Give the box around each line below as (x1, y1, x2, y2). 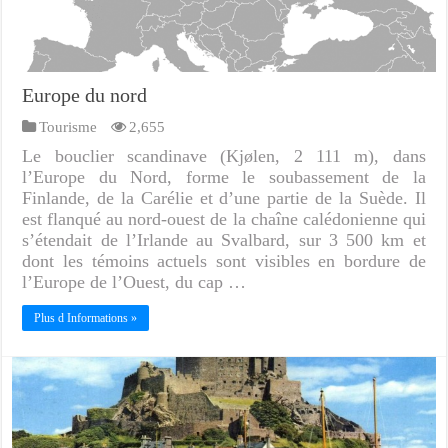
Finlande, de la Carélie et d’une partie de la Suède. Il (22, 187, 426, 208)
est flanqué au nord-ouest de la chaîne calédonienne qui (22, 208, 426, 229)
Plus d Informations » (34, 310, 138, 325)
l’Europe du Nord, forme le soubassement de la (22, 166, 426, 187)
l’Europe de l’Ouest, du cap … (22, 271, 247, 292)
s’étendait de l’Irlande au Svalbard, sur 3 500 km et (22, 229, 426, 250)
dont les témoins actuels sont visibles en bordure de (22, 250, 426, 271)
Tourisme (39, 117, 98, 135)
